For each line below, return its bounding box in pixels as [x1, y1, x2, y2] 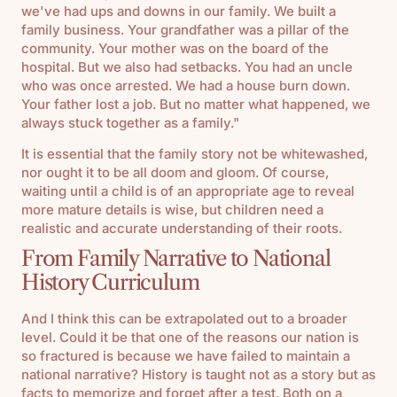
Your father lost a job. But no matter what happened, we [21, 95, 370, 113]
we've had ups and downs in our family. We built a [21, 2, 336, 19]
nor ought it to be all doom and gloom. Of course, [21, 163, 329, 181]
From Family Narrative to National [21, 245, 331, 271]
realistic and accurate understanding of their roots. [21, 219, 342, 237]
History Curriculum [21, 269, 199, 295]
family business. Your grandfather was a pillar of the [21, 20, 349, 38]
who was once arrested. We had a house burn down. [21, 76, 350, 94]
